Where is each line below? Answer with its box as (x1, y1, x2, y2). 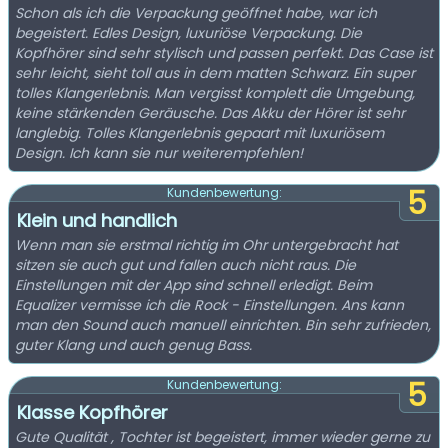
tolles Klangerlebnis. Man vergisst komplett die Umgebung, (15, 83, 415, 103)
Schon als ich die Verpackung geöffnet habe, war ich (15, 3, 377, 23)
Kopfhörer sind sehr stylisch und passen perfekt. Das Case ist (15, 43, 433, 63)
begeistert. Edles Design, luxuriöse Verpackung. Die (15, 23, 362, 43)
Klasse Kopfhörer (17, 400, 168, 425)
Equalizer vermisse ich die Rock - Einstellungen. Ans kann (15, 295, 404, 315)
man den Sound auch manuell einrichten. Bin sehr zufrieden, (15, 315, 431, 335)
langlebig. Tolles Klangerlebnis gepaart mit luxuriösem (15, 123, 384, 143)
